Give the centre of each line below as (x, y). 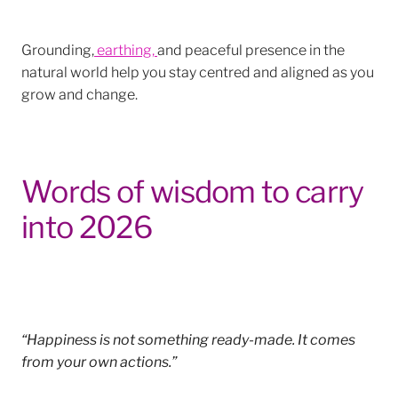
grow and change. (80, 93)
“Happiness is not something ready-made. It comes (188, 338)
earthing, (126, 49)
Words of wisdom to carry (193, 190)
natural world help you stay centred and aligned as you (198, 71)
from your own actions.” (99, 360)
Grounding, (58, 49)
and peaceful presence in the (251, 49)
